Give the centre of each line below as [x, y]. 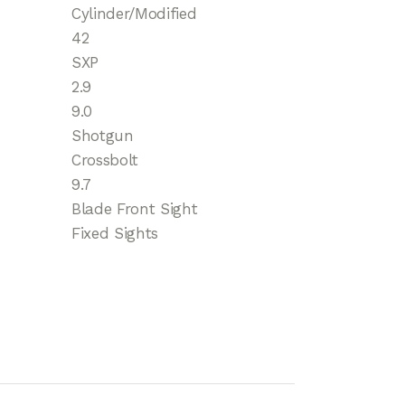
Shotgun [103, 136]
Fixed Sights [115, 234]
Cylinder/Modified [134, 14]
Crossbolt [105, 160]
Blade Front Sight [135, 209]
